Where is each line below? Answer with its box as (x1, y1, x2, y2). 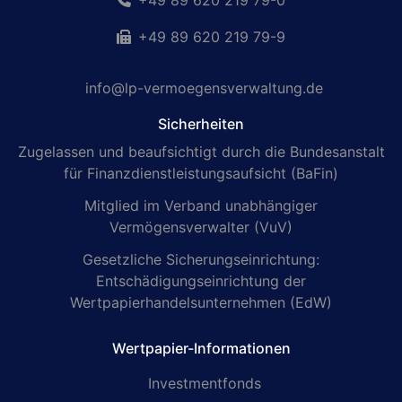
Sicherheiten (158, 115, 244, 134)
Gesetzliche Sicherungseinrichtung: (83, 250, 319, 269)
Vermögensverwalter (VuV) (109, 218, 293, 237)
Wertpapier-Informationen (111, 339, 291, 358)
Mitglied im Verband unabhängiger (84, 197, 318, 215)
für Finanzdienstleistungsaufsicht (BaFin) (64, 164, 338, 183)
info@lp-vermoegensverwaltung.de (85, 79, 323, 98)
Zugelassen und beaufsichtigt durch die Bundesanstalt (17, 143, 385, 162)
